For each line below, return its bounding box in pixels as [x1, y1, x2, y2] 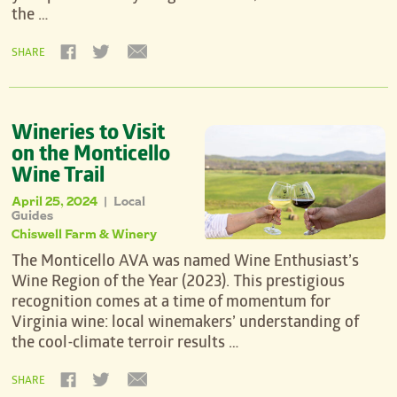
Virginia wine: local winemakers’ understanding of [12, 315, 360, 334]
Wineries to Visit [12, 122, 166, 149]
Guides [12, 206, 54, 225]
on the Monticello [12, 144, 171, 170]
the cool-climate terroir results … [12, 335, 240, 354]
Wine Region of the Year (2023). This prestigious [12, 274, 346, 293]
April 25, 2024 [12, 191, 101, 211]
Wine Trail [12, 165, 105, 191]
